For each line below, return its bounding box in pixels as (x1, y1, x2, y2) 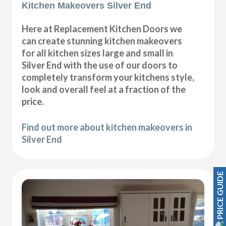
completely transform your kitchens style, (22, 71, 195, 83)
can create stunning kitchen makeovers (22, 35, 183, 46)
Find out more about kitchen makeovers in (22, 121, 193, 133)
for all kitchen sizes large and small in (22, 47, 174, 59)
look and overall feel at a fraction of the (22, 83, 186, 95)
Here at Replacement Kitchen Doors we (22, 23, 183, 34)
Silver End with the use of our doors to (22, 59, 178, 71)
